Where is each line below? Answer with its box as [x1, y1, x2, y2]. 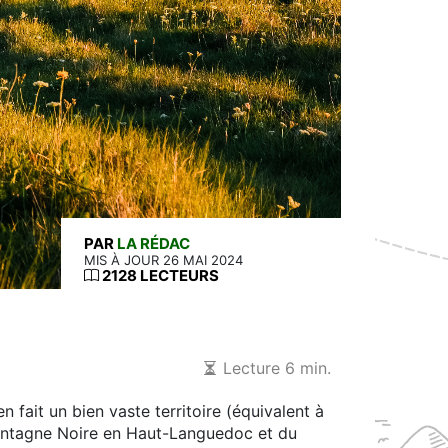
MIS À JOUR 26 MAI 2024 [84, 251, 244, 268]
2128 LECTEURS [99, 266, 220, 285]
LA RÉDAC [117, 233, 191, 253]
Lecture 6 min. [218, 358, 331, 378]
